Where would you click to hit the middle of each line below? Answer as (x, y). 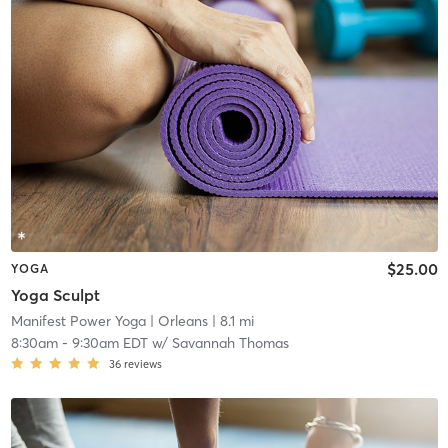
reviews (142, 363)
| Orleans (176, 320)
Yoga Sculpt (55, 294)
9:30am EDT (109, 342)
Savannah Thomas (230, 342)
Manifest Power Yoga (78, 320)
